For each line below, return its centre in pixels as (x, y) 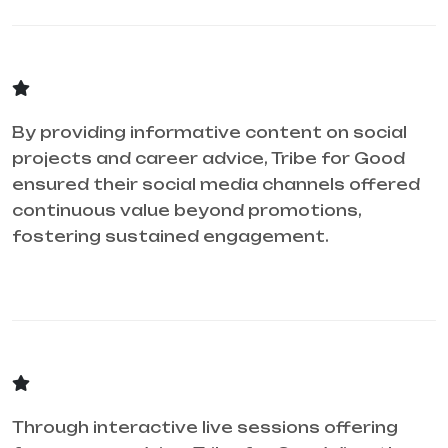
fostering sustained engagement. (170, 237)
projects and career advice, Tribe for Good (208, 159)
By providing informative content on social (209, 133)
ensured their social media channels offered (216, 185)
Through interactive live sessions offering (205, 428)
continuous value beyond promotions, (187, 211)
